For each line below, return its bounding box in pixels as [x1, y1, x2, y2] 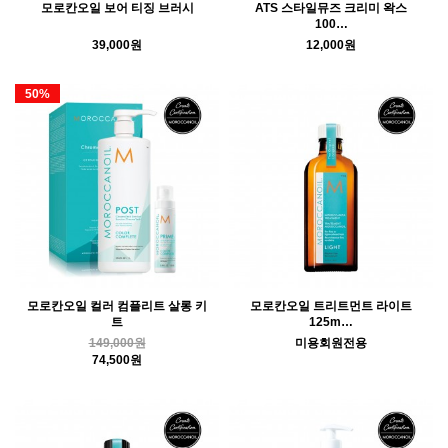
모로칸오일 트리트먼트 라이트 [250, 299, 412, 314]
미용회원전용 [295, 336, 367, 351]
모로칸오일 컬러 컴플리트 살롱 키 [27, 299, 207, 314]
